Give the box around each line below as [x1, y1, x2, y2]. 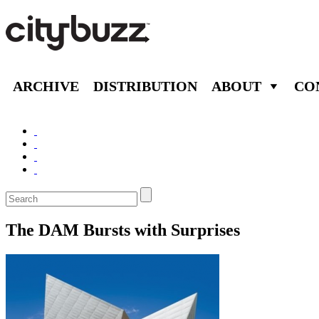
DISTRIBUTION [93, 78, 197, 94]
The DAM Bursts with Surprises [6, 220, 240, 239]
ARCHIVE [13, 78, 79, 94]
